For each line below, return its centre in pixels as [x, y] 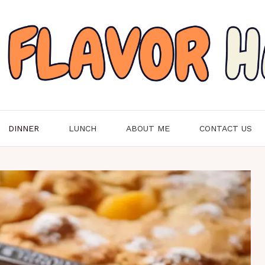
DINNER [24, 129]
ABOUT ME [148, 129]
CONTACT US [226, 129]
